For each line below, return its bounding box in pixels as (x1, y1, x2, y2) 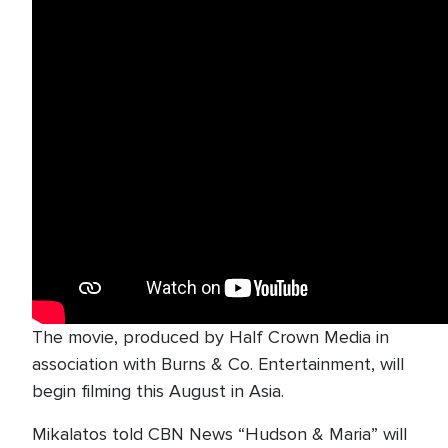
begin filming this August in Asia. (32, 380, 284, 402)
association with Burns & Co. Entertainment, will (32, 353, 404, 375)
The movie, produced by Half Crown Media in (32, 326, 389, 348)
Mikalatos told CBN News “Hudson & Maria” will (32, 423, 407, 445)
